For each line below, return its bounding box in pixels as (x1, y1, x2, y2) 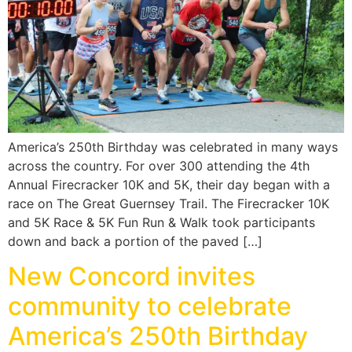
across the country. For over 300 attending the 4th (8, 157, 310, 174)
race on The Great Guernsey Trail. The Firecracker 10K (8, 195, 329, 211)
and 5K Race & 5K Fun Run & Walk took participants (8, 214, 315, 230)
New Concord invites (8, 261, 255, 292)
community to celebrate (8, 291, 291, 322)
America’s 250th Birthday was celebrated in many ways (8, 138, 338, 155)
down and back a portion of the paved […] (8, 233, 262, 249)
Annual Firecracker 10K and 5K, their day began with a (8, 176, 330, 192)
